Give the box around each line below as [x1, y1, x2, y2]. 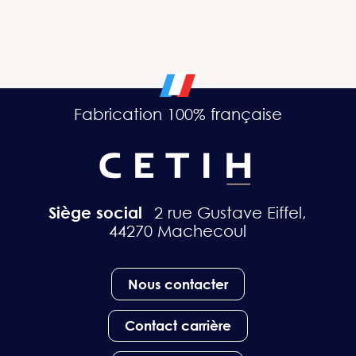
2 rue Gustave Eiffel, [154, 203, 308, 222]
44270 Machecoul [109, 222, 247, 241]
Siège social [48, 203, 143, 222]
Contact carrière [124, 317, 231, 333]
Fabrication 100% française [73, 104, 282, 123]
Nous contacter [127, 276, 228, 292]
